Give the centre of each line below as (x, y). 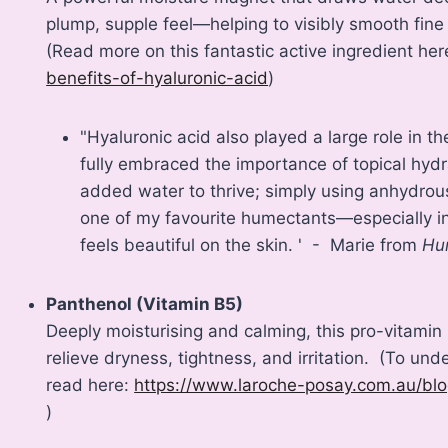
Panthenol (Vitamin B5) (145, 304)
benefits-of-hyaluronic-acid (157, 78)
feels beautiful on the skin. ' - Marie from (251, 245)
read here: (90, 385)
